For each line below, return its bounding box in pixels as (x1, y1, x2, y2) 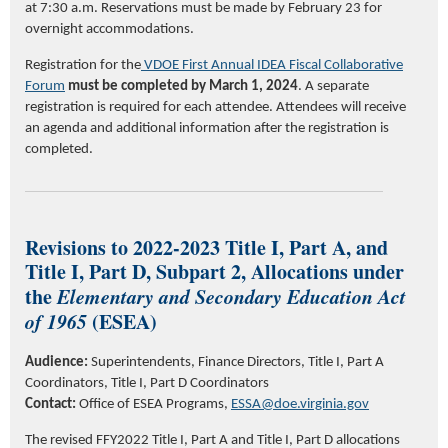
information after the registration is (176, 121, 389, 137)
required (109, 100, 160, 116)
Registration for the (25, 58, 141, 74)
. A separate (298, 79, 369, 95)
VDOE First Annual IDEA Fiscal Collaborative (141, 58, 403, 74)
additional (116, 121, 176, 137)
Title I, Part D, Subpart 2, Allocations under (25, 256, 404, 286)
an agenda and (25, 121, 116, 137)
